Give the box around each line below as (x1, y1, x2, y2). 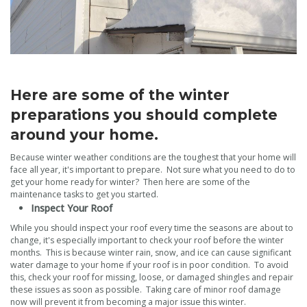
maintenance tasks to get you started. (10, 188, 158, 201)
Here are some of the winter (10, 86, 230, 104)
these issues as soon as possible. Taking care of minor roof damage (10, 284, 281, 296)
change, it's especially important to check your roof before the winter (10, 234, 284, 247)
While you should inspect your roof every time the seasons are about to (10, 222, 293, 234)
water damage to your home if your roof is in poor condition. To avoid (10, 259, 288, 271)
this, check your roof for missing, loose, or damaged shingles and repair (10, 271, 293, 284)
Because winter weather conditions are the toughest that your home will (10, 151, 296, 164)
